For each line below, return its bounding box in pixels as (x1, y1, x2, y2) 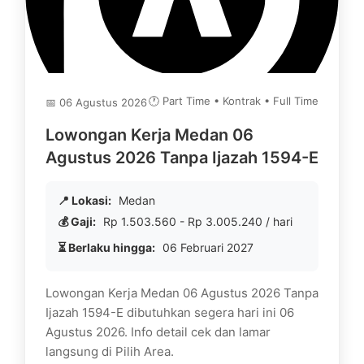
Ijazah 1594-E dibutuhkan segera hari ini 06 (45, 305, 294, 320)
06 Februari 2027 (159, 240, 253, 254)
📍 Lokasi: (58, 193, 111, 207)
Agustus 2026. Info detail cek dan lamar (45, 324, 271, 340)
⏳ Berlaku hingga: (58, 240, 155, 254)
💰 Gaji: (58, 214, 96, 228)
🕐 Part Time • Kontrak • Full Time (149, 94, 318, 107)
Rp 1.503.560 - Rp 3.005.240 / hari (100, 214, 292, 228)
